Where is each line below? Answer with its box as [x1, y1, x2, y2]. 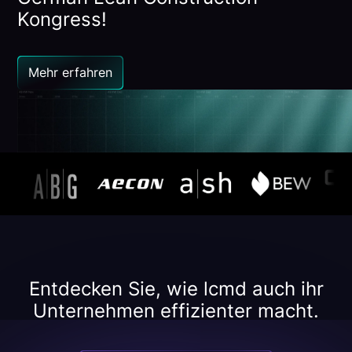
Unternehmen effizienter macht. [33, 299, 319, 323]
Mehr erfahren [28, 64, 113, 81]
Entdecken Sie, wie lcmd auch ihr [28, 277, 324, 301]
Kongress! [17, 8, 108, 31]
